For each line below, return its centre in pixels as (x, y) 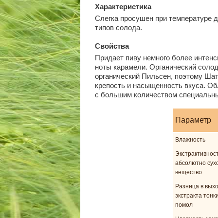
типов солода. (118, 27)
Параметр (193, 120)
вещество (188, 172)
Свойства (112, 46)
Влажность (190, 139)
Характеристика (123, 7)
